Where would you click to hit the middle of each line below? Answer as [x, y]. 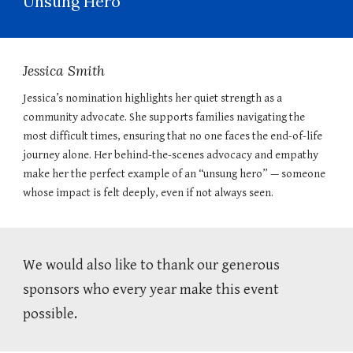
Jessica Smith [64, 71]
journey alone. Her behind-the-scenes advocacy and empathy [171, 155]
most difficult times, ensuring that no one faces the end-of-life [173, 136]
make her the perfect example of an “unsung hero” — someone [175, 174]
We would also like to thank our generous [152, 265]
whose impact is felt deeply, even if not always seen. [149, 193]
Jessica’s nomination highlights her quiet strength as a [153, 98]
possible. [50, 314]
